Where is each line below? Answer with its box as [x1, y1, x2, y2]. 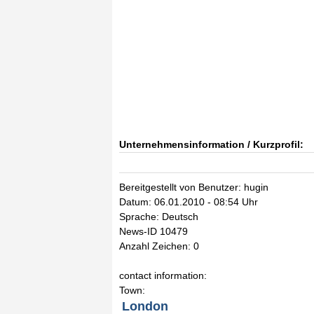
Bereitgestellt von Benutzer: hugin [119, 182, 268, 193]
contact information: [119, 270, 207, 281]
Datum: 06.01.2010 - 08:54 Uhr [119, 196, 258, 207]
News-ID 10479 [119, 226, 188, 237]
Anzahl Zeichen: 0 [119, 240, 199, 252]
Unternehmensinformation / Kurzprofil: [119, 139, 303, 150]
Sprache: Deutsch [119, 211, 198, 222]
